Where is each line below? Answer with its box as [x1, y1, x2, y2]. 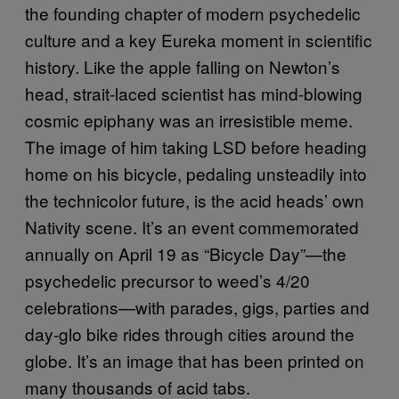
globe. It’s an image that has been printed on [25, 347, 364, 372]
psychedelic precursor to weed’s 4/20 [25, 267, 310, 292]
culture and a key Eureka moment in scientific [25, 27, 372, 52]
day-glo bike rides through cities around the [25, 321, 354, 346]
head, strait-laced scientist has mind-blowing [25, 80, 362, 105]
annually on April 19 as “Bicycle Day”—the [25, 240, 346, 265]
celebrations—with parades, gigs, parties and [25, 294, 370, 319]
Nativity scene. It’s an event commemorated [25, 214, 359, 239]
